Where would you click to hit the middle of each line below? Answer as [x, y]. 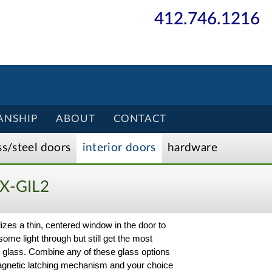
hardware [192, 148]
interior [102, 148]
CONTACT [140, 118]
